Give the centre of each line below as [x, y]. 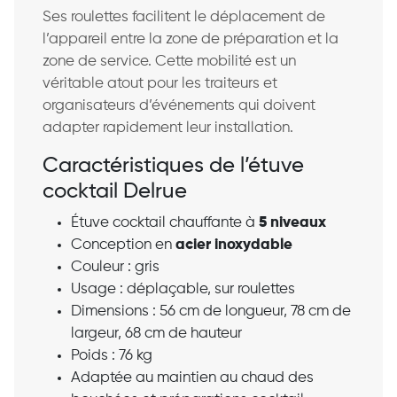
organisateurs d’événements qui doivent [179, 105]
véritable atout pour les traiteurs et [160, 83]
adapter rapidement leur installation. [168, 128]
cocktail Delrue [115, 191]
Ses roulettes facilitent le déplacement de [184, 17]
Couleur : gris [115, 267]
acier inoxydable [234, 245]
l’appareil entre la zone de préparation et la [191, 39]
